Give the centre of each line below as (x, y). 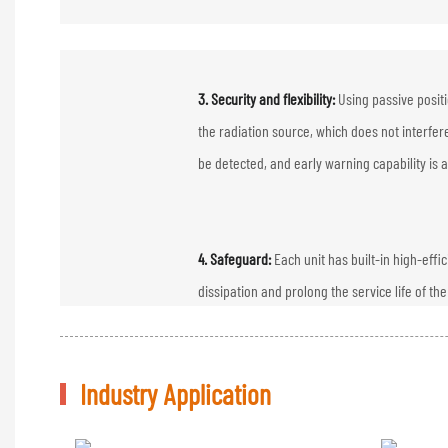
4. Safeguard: (236, 258)
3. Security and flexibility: (268, 98)
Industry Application (175, 393)
